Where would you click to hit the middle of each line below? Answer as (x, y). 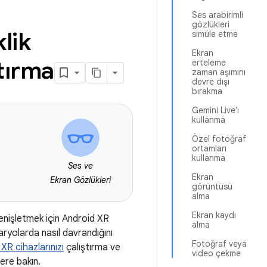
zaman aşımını (219, 72)
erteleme (209, 63)
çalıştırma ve (92, 247)
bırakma (207, 91)
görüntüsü (212, 187)
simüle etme (215, 34)
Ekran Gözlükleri (80, 180)
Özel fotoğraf (219, 139)
